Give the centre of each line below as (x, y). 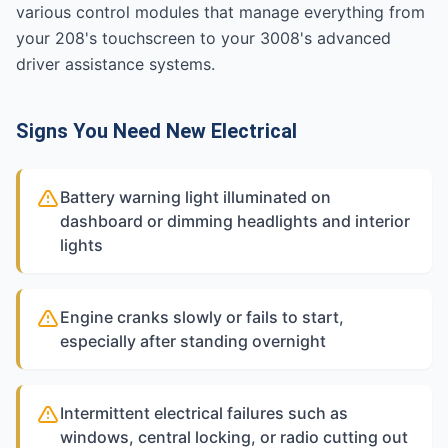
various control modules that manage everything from (220, 12)
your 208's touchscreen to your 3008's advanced (203, 38)
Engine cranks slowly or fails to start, (202, 317)
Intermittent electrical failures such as (204, 413)
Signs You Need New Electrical (156, 131)
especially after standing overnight (193, 341)
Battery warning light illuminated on (195, 197)
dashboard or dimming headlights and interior (235, 221)
